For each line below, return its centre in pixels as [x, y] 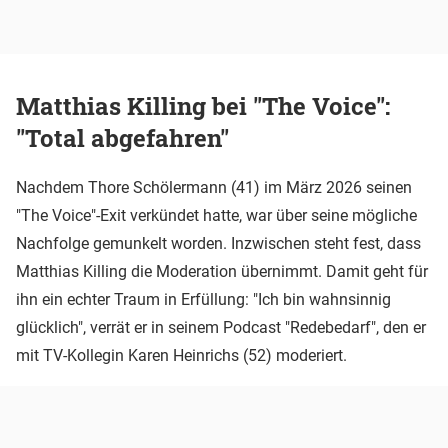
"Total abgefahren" [122, 138]
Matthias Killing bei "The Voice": [203, 106]
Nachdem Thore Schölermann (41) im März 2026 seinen [214, 188]
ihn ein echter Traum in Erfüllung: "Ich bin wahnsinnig [203, 300]
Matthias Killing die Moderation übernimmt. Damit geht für [222, 272]
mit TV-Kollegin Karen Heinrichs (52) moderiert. [181, 356]
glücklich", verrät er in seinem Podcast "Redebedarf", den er [221, 328]
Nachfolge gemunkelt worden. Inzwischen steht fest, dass [218, 244]
